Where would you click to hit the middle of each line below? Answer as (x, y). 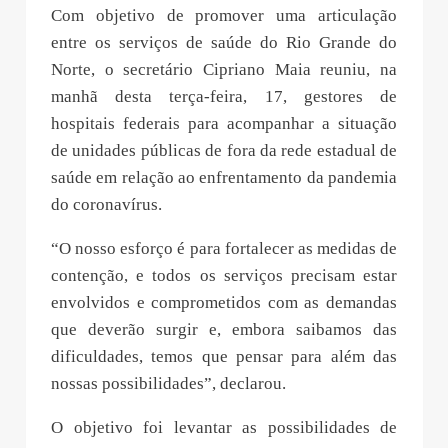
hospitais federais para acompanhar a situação (224, 123)
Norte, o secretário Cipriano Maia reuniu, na (224, 69)
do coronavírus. (106, 204)
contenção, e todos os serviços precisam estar (224, 275)
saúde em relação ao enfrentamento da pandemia (224, 177)
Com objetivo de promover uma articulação (224, 15)
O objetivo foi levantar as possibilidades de (224, 427)
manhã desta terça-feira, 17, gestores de (224, 96)
